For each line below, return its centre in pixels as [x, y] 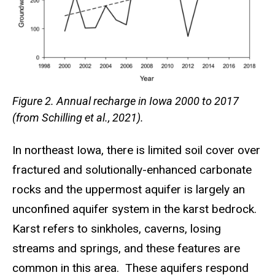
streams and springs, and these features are [126, 249]
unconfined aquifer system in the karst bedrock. [134, 209]
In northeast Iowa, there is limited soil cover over [136, 150]
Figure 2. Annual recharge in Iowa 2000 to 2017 [126, 101]
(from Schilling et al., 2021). [78, 118]
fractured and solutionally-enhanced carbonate [132, 170]
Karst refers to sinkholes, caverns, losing [117, 229]
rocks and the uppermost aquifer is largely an [129, 190]
